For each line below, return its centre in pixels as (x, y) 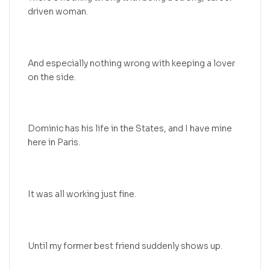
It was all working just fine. (82, 194)
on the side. (52, 77)
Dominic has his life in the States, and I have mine (130, 129)
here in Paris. (54, 143)
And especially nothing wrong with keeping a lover (131, 63)
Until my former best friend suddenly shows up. (125, 246)
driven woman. (58, 12)
